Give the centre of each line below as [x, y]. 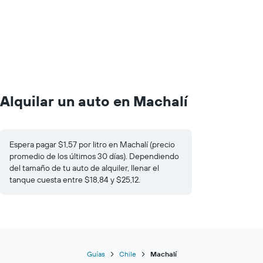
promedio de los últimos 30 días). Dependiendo [94, 156]
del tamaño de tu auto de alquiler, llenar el [84, 168]
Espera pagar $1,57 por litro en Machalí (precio [92, 144]
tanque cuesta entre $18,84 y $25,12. [75, 179]
